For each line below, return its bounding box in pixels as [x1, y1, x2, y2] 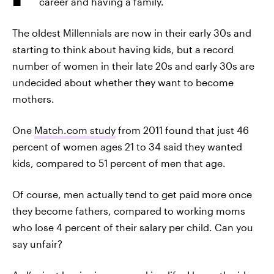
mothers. [12, 93, 54, 105]
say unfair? [12, 238, 62, 250]
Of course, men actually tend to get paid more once [12, 188, 252, 200]
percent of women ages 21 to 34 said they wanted [12, 141, 242, 152]
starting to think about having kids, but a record [12, 43, 234, 55]
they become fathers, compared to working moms [12, 205, 245, 217]
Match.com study [34, 124, 116, 136]
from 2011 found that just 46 [116, 124, 249, 136]
